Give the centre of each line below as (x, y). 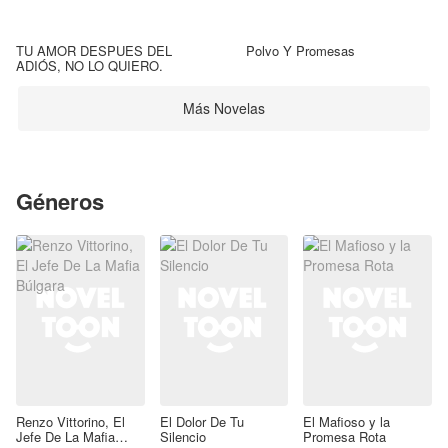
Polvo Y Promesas (300, 50)
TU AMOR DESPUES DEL (94, 50)
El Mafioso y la (347, 422)
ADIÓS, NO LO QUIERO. (89, 65)
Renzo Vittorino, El (70, 422)
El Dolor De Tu (201, 422)
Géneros (60, 200)
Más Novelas (224, 108)
